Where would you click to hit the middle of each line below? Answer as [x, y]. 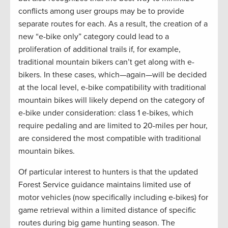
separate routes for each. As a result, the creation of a [113, 24]
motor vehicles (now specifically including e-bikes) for [113, 198]
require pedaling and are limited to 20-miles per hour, [113, 126]
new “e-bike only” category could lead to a [94, 37]
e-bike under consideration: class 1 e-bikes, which [106, 113]
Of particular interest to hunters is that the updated [108, 172]
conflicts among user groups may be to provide [101, 11]
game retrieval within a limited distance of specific [107, 210]
